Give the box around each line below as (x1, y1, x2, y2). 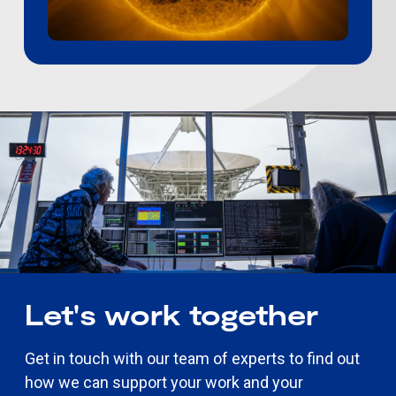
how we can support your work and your (24, 372, 303, 392)
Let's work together (24, 296, 318, 331)
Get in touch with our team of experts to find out (24, 348, 360, 368)
